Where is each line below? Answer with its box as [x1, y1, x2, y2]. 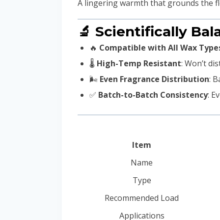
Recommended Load [105, 192, 179, 204]
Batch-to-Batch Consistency [98, 89, 208, 101]
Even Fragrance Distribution [100, 74, 209, 85]
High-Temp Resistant [97, 58, 181, 69]
